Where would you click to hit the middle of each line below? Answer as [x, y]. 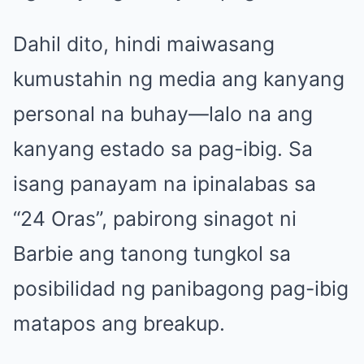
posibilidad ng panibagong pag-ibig [181, 288]
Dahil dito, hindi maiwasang [144, 43]
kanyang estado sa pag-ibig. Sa [163, 148]
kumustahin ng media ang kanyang [179, 78]
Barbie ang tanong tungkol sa [152, 253]
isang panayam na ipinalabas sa [165, 183]
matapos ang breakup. [119, 323]
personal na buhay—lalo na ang [163, 113]
